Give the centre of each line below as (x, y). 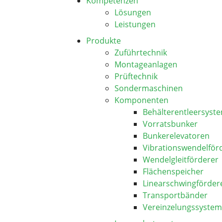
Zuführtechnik (141, 53)
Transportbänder (175, 195)
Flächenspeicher (173, 171)
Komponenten (141, 100)
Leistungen (135, 24)
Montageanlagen (146, 64)
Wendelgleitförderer (181, 160)
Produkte (104, 41)
